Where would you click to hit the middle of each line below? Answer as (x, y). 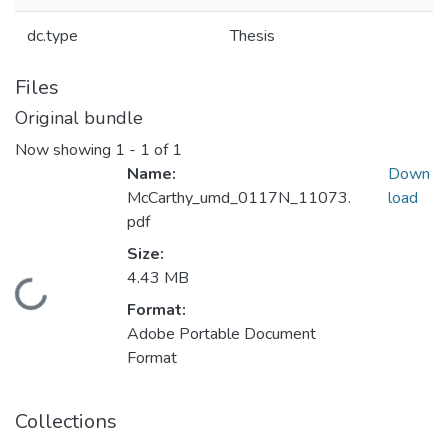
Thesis (252, 36)
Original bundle (79, 118)
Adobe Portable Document (221, 334)
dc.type (52, 36)
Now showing (65, 150)
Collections (66, 422)
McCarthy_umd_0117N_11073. (239, 198)
